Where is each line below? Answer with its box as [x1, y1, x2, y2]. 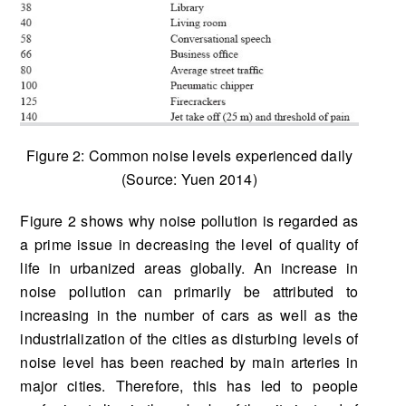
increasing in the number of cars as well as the [20, 304, 359, 325]
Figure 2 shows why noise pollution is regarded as [20, 209, 359, 231]
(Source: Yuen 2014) [121, 168, 257, 189]
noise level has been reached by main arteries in [20, 351, 359, 372]
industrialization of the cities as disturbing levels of [20, 327, 359, 349]
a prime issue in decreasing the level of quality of [20, 233, 359, 255]
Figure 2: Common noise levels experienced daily [25, 144, 353, 166]
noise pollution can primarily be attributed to [20, 280, 359, 302]
